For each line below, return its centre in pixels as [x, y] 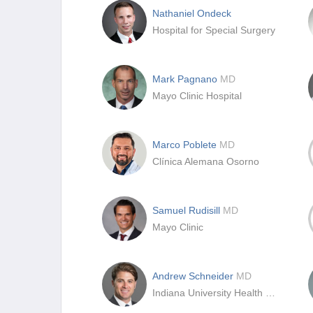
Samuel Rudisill [188, 210]
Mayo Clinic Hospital [197, 96]
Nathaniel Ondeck [192, 13]
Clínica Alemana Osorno [206, 161]
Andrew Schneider [194, 276]
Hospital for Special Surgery [214, 30]
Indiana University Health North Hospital [270, 293]
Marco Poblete [186, 145]
